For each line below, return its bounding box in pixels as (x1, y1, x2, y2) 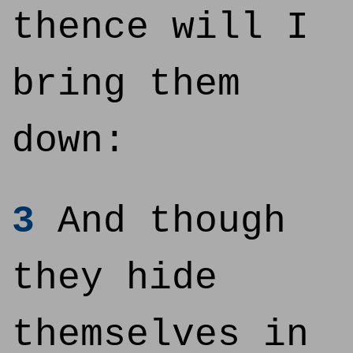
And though (35, 200, 286, 243)
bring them (12, 63, 240, 106)
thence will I (12, 6, 309, 49)
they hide (12, 257, 217, 299)
